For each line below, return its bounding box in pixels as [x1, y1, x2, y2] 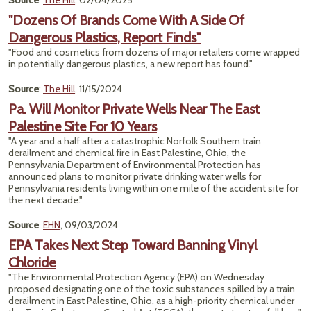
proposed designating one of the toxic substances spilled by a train [8, 283, 295, 295]
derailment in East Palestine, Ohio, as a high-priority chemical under [8, 294, 294, 307]
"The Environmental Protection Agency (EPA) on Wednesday [8, 271, 264, 283]
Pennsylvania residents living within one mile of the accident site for [8, 182, 299, 194]
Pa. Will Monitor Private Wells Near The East [8, 101, 260, 117]
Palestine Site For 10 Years [8, 118, 157, 135]
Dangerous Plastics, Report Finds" [8, 29, 201, 46]
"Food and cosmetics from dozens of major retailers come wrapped [8, 46, 300, 58]
